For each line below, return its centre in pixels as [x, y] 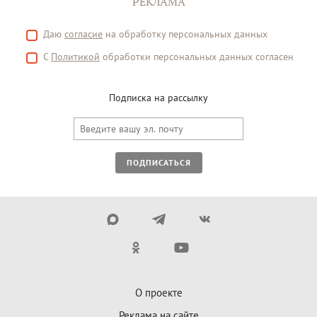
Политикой [75, 57]
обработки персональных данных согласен [197, 57]
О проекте [158, 293]
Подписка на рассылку [158, 98]
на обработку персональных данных [185, 34]
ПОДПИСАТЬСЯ [158, 163]
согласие [83, 34]
